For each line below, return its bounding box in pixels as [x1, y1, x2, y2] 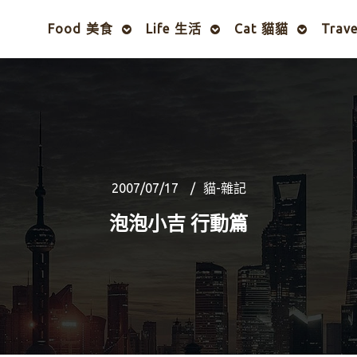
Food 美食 [48, 22, 113, 36]
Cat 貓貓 [234, 22, 288, 36]
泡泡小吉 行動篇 [109, 213, 248, 234]
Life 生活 [146, 22, 202, 36]
